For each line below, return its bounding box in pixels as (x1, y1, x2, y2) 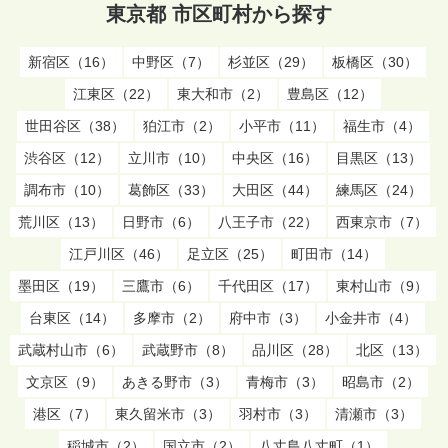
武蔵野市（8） (142, 341, 234, 358)
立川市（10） (128, 149, 214, 166)
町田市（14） (291, 245, 377, 262)
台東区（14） (29, 309, 115, 326)
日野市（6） (122, 213, 200, 230)
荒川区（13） (18, 213, 104, 230)
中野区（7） (132, 53, 210, 70)
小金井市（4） (325, 309, 417, 326)
